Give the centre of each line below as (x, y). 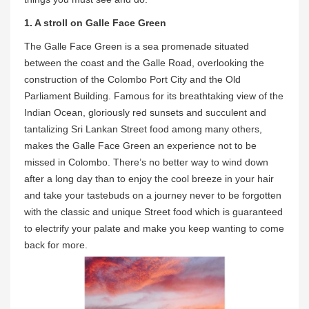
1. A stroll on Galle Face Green (95, 22)
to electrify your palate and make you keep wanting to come (154, 228)
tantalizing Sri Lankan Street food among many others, (143, 129)
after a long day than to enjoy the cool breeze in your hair (149, 178)
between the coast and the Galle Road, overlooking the (144, 62)
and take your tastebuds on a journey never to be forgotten (153, 195)
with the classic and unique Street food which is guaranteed (153, 211)
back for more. (56, 245)
